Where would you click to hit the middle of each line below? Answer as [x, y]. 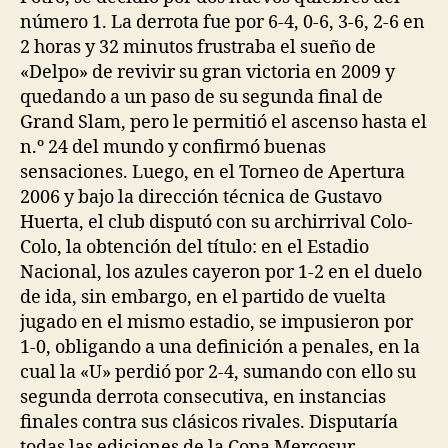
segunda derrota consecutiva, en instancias [203, 397]
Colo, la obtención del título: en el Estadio [194, 247]
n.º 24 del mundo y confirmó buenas [173, 147]
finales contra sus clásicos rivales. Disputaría [209, 422]
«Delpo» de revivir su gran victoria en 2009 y [207, 72]
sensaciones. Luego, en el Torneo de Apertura [212, 172]
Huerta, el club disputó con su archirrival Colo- [216, 222]
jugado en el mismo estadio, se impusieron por [216, 322]
